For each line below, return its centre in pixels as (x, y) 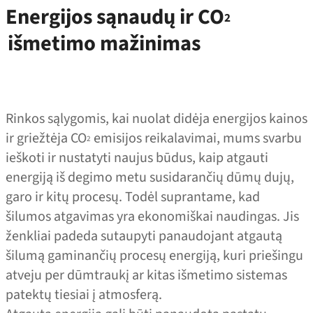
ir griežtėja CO (46, 138)
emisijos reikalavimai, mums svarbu (196, 138)
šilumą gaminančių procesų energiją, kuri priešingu (154, 256)
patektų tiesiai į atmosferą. (84, 295)
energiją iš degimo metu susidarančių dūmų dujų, (150, 177)
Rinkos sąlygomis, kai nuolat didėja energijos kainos (156, 119)
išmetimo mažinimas (104, 43)
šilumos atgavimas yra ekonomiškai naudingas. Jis (152, 217)
